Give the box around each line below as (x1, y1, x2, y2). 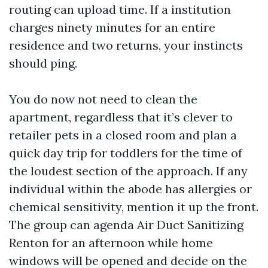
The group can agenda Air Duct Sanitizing (9, 217, 243, 232)
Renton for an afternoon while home (9, 235, 213, 250)
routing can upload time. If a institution (9, 2, 231, 17)
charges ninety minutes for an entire (9, 20, 215, 35)
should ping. (9, 56, 77, 71)
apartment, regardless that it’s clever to (9, 109, 233, 124)
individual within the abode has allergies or (9, 181, 252, 196)
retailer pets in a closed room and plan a (9, 127, 237, 142)
